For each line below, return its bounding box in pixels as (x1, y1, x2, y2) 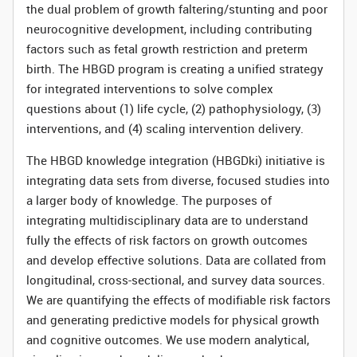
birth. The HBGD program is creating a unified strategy (26, 61, 324, 76)
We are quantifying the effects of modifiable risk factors (26, 292, 331, 308)
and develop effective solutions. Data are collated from (26, 252, 326, 268)
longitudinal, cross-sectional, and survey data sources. (26, 272, 325, 288)
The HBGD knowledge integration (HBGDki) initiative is (26, 152, 325, 168)
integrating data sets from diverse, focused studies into (26, 172, 330, 188)
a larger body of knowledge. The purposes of (26, 192, 272, 208)
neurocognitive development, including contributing (26, 21, 312, 37)
